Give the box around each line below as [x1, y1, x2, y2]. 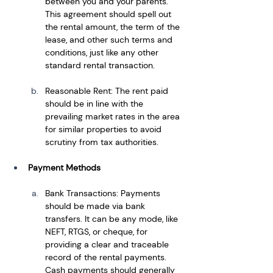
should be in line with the [45, 97, 146, 109]
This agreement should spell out [45, 8, 174, 19]
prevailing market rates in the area [45, 110, 182, 122]
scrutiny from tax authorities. [45, 136, 158, 147]
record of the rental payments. [45, 251, 169, 263]
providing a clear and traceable [45, 238, 171, 250]
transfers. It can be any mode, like [45, 213, 180, 224]
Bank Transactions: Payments [45, 187, 163, 199]
